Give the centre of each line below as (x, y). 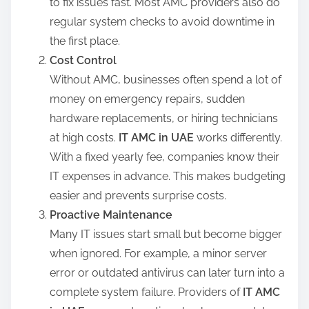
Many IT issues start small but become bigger (166, 234)
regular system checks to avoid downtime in (162, 21)
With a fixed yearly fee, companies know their (165, 157)
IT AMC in (143, 137)
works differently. (239, 137)
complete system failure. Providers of (146, 292)
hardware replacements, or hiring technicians (164, 118)
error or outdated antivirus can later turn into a (167, 272)
